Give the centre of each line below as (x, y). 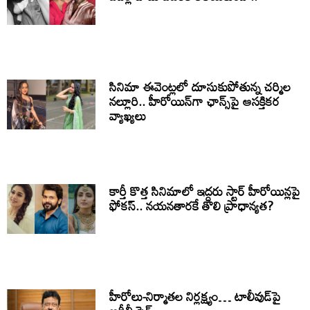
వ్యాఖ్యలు (128, 115)
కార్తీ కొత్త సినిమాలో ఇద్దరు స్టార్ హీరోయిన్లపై (205, 191)
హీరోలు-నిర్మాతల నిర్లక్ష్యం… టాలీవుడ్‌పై (195, 296)
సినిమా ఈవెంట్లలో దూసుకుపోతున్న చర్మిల (200, 86)
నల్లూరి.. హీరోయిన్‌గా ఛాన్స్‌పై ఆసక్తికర (195, 101)
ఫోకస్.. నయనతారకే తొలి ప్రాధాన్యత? (192, 206)
